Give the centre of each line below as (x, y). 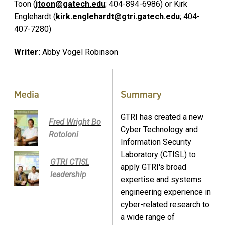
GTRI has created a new (162, 117)
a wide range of (148, 217)
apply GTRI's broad (153, 167)
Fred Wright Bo (75, 122)
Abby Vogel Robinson (79, 52)
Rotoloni (63, 134)
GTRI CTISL (70, 162)
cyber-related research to (165, 204)
